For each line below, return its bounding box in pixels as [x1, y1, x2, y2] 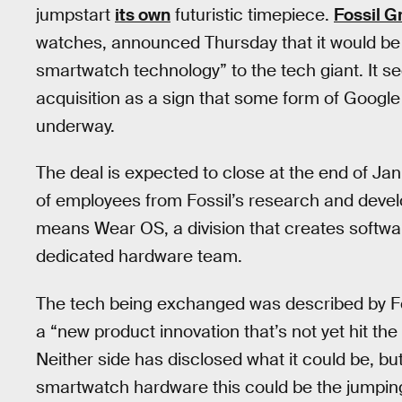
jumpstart [36, 3, 115, 26]
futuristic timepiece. [170, 3, 334, 26]
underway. [36, 114, 115, 137]
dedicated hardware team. [36, 245, 242, 268]
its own [115, 3, 170, 26]
